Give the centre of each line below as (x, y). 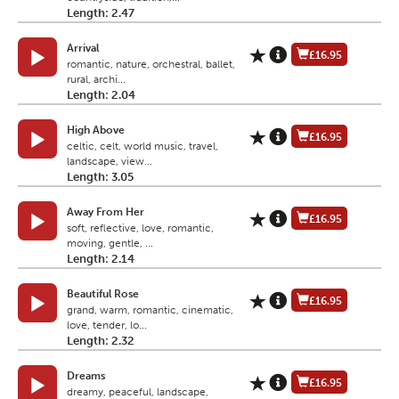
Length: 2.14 (101, 259)
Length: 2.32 (101, 341)
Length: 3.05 (100, 177)
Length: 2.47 (101, 13)
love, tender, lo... (107, 326)
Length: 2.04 (101, 95)
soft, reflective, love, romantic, (140, 228)
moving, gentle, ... (110, 244)
